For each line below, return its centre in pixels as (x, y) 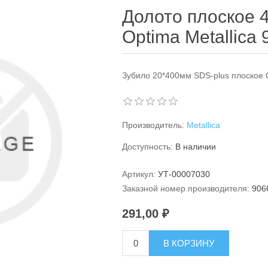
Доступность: (148, 147)
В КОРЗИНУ (189, 243)
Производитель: (153, 125)
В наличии (196, 147)
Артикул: (139, 174)
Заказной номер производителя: (186, 188)
